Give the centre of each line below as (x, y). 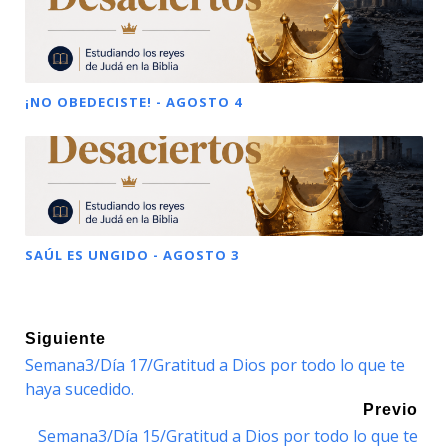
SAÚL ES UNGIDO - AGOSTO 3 (132, 255)
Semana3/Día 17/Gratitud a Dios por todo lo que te (215, 365)
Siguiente (65, 339)
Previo (390, 410)
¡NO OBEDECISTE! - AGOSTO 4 (133, 102)
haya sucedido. (79, 389)
